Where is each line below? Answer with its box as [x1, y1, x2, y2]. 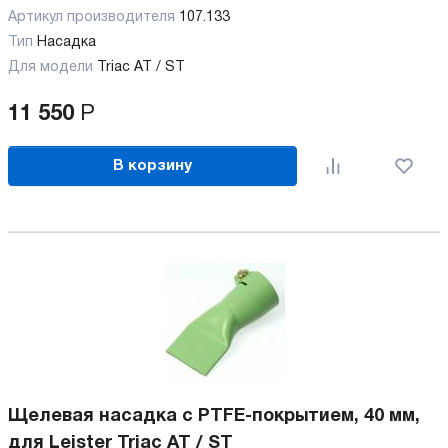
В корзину [113, 158, 193, 173]
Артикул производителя [8, 11, 179, 24]
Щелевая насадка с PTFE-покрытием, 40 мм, [8, 408, 420, 425]
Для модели [8, 61, 93, 74]
